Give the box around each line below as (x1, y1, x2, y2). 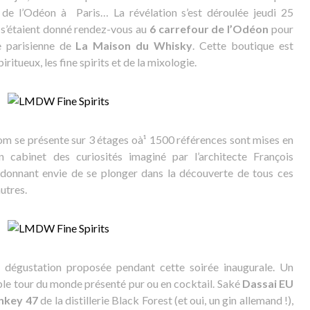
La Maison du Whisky (75, 39, 193, 52)
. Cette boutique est (192, 39, 294, 52)
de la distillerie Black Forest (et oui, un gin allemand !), (37, 293, 294, 307)
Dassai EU (241, 277, 293, 290)
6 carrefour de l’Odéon (149, 22, 269, 35)
